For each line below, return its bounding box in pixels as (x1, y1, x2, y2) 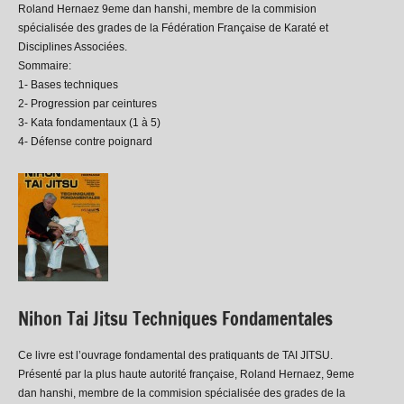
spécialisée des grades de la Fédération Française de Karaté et (18, 21, 328, 34)
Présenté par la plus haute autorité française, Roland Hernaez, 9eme (18, 367, 354, 381)
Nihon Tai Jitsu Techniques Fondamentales (18, 305, 333, 332)
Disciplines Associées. (18, 40, 127, 53)
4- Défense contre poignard (18, 134, 152, 148)
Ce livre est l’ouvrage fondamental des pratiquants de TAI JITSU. (18, 348, 333, 362)
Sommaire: (18, 59, 71, 72)
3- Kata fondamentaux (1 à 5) (18, 115, 161, 129)
